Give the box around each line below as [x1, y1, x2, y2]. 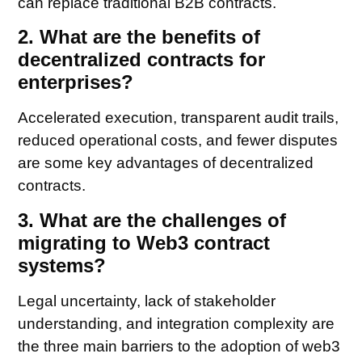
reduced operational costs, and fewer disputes [18, 132, 339, 149]
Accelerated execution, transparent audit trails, [18, 109, 339, 127]
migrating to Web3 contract [18, 231, 271, 254]
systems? [18, 254, 107, 276]
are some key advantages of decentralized [18, 154, 314, 172]
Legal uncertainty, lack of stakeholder [18, 292, 276, 309]
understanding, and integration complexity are [18, 314, 335, 332]
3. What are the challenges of [18, 208, 287, 231]
